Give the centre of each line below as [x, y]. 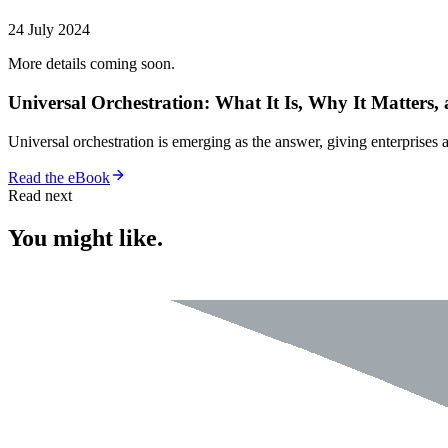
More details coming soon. [91, 64]
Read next [40, 195]
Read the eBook [59, 177]
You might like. [85, 237]
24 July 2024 [49, 30]
